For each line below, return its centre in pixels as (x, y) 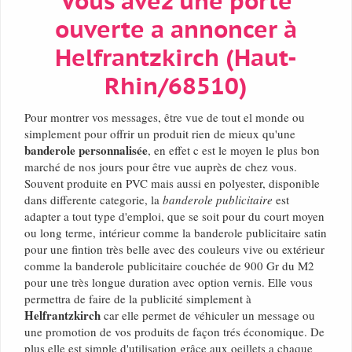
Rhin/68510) (176, 87)
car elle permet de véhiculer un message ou (208, 315)
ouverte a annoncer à (176, 31)
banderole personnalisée (86, 150)
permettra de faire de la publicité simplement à (140, 299)
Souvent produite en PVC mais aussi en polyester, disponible (172, 183)
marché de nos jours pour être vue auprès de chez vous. (161, 167)
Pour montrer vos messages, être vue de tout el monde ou (165, 117)
